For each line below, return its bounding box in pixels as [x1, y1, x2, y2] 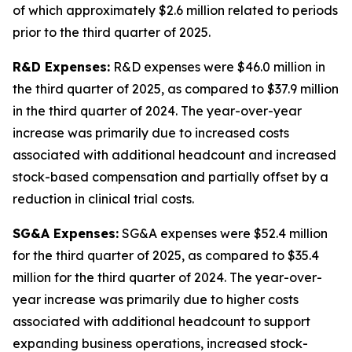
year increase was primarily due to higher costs [13, 291, 299, 307]
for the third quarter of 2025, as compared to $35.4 [13, 247, 319, 263]
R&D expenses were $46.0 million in [110, 59, 325, 75]
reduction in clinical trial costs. [13, 191, 194, 207]
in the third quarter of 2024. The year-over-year [13, 103, 302, 119]
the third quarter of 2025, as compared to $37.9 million [13, 81, 339, 97]
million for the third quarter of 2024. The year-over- [13, 269, 322, 285]
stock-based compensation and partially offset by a [13, 169, 328, 185]
